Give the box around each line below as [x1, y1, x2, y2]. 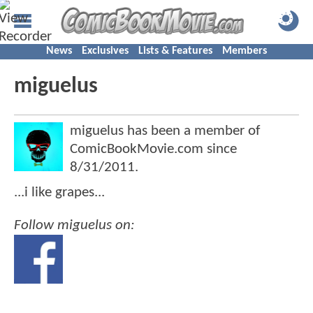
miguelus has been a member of [70, 124, 260, 138]
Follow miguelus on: [14, 218, 135, 233]
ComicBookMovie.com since [70, 142, 237, 156]
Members [222, 45, 267, 57]
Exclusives [82, 45, 129, 57]
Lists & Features [138, 45, 212, 57]
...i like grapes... [14, 185, 105, 200]
